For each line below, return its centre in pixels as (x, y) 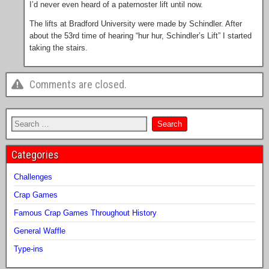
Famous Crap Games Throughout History (85, 213)
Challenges (33, 177)
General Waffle (40, 231)
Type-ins (29, 249)
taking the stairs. (59, 48)
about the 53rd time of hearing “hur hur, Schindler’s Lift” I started (141, 36)
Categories (35, 155)
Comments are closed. (78, 85)
